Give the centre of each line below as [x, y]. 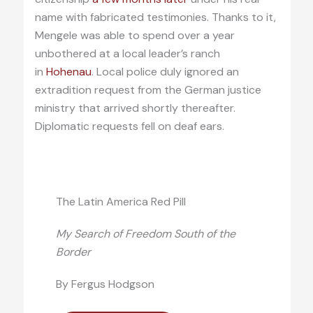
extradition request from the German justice [148, 90]
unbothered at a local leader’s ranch [127, 54]
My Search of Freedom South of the [145, 234]
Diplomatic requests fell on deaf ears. [129, 126]
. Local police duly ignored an [165, 72]
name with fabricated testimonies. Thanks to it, [155, 17]
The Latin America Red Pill [121, 202]
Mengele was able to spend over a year [134, 36]
